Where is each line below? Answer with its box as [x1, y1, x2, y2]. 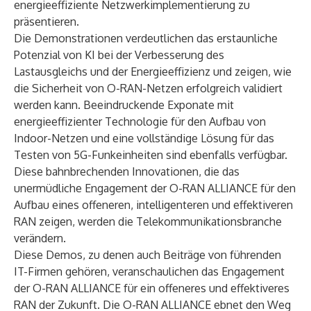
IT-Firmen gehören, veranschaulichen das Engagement [14, 264, 285, 278]
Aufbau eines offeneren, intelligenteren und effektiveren [14, 198, 293, 212]
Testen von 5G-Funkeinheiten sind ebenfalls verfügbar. [14, 148, 287, 162]
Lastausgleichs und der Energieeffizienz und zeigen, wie [14, 65, 292, 78]
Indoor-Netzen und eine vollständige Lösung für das [14, 131, 274, 145]
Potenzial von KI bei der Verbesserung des [14, 48, 224, 62]
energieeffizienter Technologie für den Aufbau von [14, 115, 266, 128]
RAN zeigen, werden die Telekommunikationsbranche [14, 215, 282, 228]
